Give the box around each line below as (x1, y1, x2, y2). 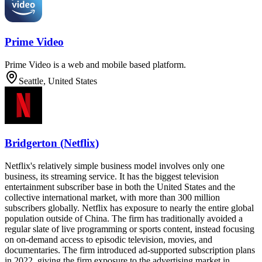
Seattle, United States (19, 75, 97, 86)
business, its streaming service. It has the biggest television (5, 171, 219, 181)
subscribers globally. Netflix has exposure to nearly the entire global (5, 203, 254, 213)
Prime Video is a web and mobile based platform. (5, 59, 186, 70)
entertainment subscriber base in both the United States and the (5, 182, 235, 192)
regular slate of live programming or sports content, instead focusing (5, 224, 254, 234)
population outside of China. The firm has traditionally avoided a (5, 213, 243, 223)
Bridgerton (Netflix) (5, 137, 99, 150)
